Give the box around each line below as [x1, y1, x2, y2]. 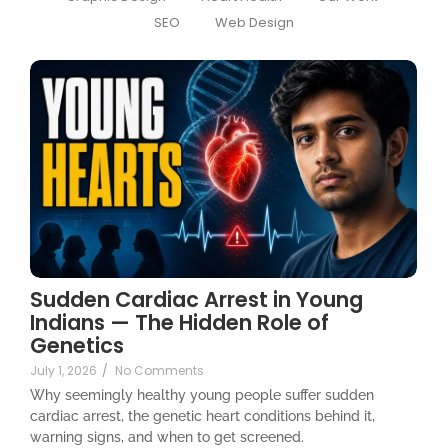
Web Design [215, 13, 294, 33]
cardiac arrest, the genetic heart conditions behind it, [30, 408, 375, 425]
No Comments [115, 362, 204, 380]
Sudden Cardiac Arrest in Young [30, 285, 363, 315]
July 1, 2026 [30, 362, 97, 380]
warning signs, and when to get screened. [30, 429, 304, 446]
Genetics [30, 331, 124, 361]
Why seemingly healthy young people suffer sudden [30, 387, 374, 404]
